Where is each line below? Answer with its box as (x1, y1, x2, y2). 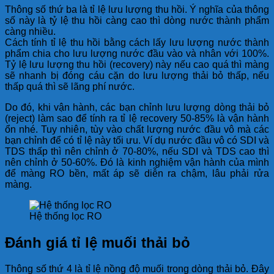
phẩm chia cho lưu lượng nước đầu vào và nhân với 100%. (5, 48, 269, 59)
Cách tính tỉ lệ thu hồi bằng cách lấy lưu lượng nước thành (5, 37, 269, 48)
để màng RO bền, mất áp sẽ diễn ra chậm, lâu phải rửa (5, 168, 269, 179)
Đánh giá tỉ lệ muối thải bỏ (5, 234, 190, 251)
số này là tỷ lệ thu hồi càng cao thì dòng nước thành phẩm (5, 15, 269, 26)
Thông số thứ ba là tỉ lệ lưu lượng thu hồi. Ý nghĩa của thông (5, 4, 269, 15)
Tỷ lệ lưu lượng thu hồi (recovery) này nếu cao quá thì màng (5, 59, 269, 70)
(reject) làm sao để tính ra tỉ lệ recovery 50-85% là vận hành (5, 113, 269, 124)
